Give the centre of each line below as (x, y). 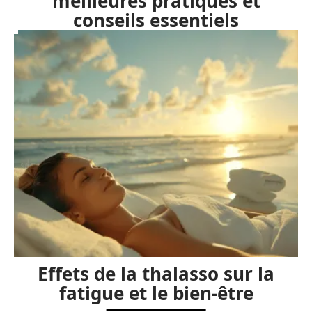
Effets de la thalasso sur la (156, 274)
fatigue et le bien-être (156, 294)
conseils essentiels (156, 21)
